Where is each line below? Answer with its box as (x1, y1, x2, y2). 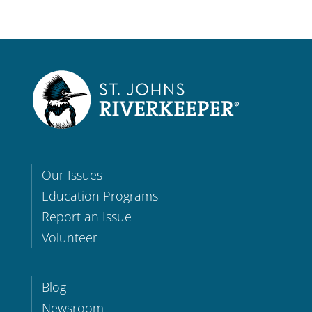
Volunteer (41, 229, 97, 247)
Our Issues (41, 166, 102, 184)
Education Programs (41, 187, 158, 205)
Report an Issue (41, 208, 132, 226)
